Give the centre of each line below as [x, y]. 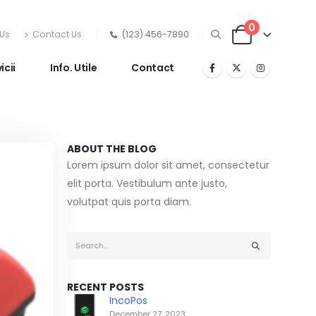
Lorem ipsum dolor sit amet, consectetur [168, 165]
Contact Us [57, 34]
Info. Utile [74, 68]
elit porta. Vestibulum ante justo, [147, 183]
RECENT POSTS [105, 287]
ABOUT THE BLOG [112, 149]
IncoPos [128, 300]
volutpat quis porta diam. [129, 202]
